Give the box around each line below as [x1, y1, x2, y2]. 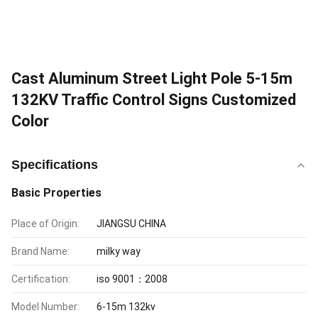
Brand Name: [11, 246, 70, 257]
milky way [97, 246, 141, 257]
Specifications [11, 158, 98, 172]
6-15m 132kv [97, 301, 155, 312]
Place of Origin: [11, 218, 79, 229]
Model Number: [11, 301, 79, 312]
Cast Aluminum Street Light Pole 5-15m [11, 70, 292, 87]
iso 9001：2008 [97, 273, 168, 285]
